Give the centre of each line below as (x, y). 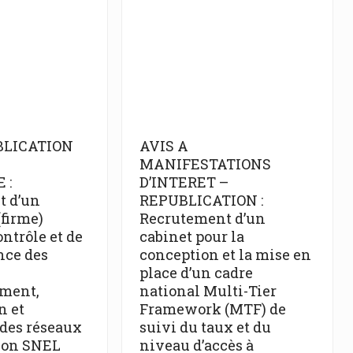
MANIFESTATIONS (205, 163)
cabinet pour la (191, 236)
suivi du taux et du (205, 327)
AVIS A (163, 145)
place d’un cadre (196, 272)
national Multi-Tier (208, 290)
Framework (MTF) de (212, 308)
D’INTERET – (184, 182)
